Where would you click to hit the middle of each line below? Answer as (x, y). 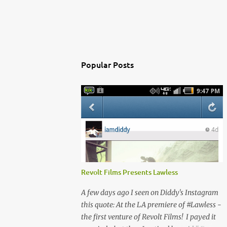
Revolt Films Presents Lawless (129, 172)
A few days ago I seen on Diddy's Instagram (150, 193)
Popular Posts (107, 64)
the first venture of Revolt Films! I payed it (148, 217)
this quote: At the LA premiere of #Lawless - (151, 205)
